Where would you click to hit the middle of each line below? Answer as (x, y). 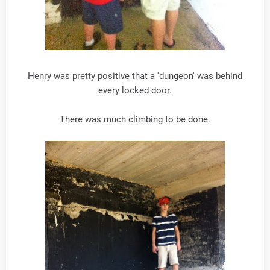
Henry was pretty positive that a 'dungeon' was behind (135, 76)
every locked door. (135, 90)
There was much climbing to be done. (135, 119)
